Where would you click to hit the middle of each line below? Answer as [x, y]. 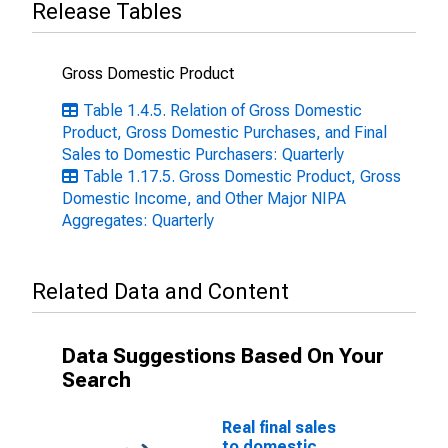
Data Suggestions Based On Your [223, 356]
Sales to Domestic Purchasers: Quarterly [203, 154]
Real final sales [279, 427]
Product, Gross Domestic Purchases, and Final [224, 132]
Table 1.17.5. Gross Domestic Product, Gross [242, 176]
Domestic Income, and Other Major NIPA [204, 198]
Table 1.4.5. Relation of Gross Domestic [222, 110]
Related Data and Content [160, 291]
